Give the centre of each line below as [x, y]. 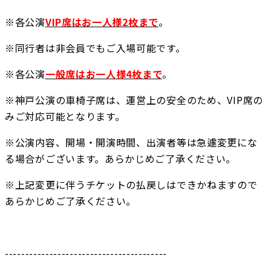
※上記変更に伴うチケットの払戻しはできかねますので [131, 185]
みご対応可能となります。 [65, 116]
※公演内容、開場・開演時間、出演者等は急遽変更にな [131, 142]
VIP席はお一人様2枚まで [102, 22]
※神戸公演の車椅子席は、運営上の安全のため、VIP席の [134, 100]
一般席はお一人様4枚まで [104, 74]
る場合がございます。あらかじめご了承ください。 [121, 159]
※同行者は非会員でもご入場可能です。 [95, 48]
